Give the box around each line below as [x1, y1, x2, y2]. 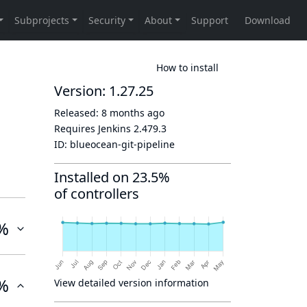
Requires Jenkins [54, 122, 134, 135]
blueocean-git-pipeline [70, 138, 175, 151]
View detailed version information [54, 276, 209, 289]
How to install [156, 60, 219, 74]
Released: [54, 106, 101, 119]
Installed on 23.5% [54, 168, 170, 186]
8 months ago [101, 106, 164, 119]
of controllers [54, 184, 139, 203]
